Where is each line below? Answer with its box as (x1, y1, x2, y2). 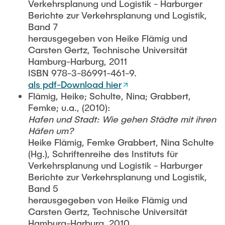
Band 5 (28, 183, 58, 194)
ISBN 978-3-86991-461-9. (28, 67, 137, 78)
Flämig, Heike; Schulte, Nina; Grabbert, (28, 90, 191, 101)
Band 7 (28, 21, 58, 32)
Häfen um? (28, 125, 73, 136)
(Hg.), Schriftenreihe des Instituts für (28, 148, 178, 159)
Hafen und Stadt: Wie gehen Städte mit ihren (28, 114, 216, 125)
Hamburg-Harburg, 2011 (28, 56, 127, 67)
